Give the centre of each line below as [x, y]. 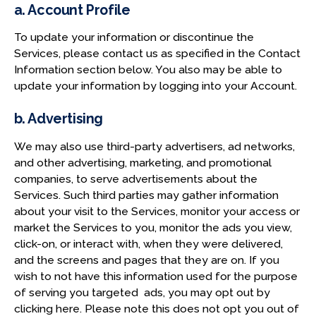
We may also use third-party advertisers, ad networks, [154, 146]
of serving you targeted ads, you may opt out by [142, 292]
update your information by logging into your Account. [155, 86]
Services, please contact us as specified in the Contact [157, 54]
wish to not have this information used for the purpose [156, 276]
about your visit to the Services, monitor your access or [157, 211]
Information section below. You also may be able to [148, 70]
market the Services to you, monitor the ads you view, [153, 227]
